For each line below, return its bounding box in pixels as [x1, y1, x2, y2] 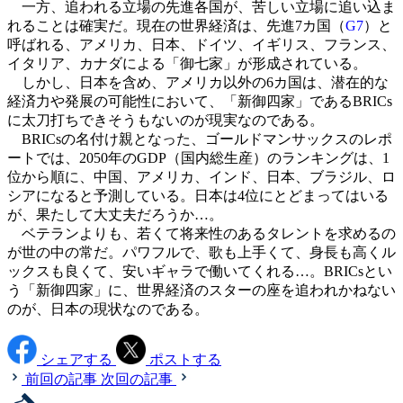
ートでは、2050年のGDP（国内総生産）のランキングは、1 [7, 150, 390, 166]
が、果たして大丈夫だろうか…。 [7, 207, 223, 223]
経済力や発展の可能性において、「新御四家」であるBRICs [7, 94, 392, 110]
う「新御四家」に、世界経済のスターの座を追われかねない [7, 282, 396, 299]
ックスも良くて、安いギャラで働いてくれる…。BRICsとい [7, 264, 392, 280]
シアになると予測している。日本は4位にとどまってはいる [7, 188, 389, 204]
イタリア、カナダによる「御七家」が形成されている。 [7, 56, 367, 72]
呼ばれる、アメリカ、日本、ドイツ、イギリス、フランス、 [7, 37, 396, 53]
